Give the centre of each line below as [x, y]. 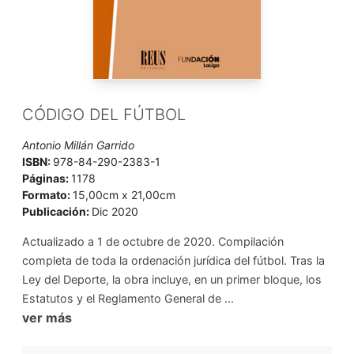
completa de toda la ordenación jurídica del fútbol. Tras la [173, 261]
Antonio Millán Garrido [78, 145]
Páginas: [47, 179]
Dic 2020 [115, 212]
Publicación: [57, 212]
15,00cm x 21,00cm [124, 195]
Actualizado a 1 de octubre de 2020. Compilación [153, 242]
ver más [47, 318]
